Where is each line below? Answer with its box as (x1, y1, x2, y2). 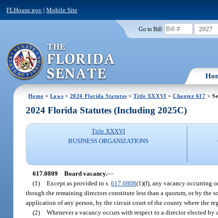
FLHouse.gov (6, 6, 42, 14)
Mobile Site (46, 6, 78, 14)
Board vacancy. (64, 169, 107, 177)
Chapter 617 (173, 92, 206, 99)
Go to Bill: (138, 26, 163, 32)
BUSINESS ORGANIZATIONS (68, 137, 148, 145)
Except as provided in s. (47, 179, 111, 187)
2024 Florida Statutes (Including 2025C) (26, 105, 187, 116)
